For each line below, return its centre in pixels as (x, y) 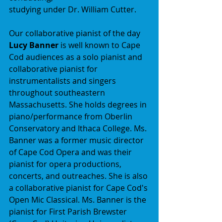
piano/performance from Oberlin (72, 116)
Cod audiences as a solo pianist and (77, 57)
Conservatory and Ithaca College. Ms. (79, 128)
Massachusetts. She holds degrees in (79, 104)
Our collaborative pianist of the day (76, 33)
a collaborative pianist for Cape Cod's (79, 188)
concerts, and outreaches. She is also (79, 176)
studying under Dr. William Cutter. (73, 9)
